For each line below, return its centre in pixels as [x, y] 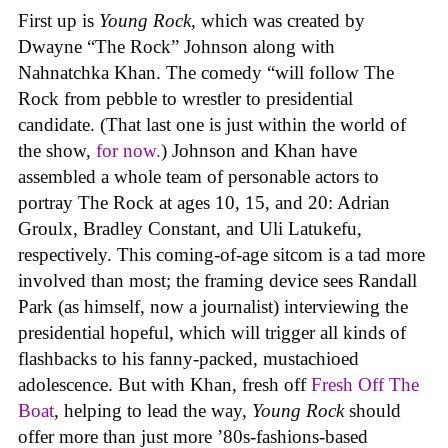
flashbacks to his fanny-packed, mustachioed [188, 359]
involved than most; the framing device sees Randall [217, 281]
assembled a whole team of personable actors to [198, 177]
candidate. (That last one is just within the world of [212, 125]
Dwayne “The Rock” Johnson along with [176, 47]
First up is [58, 21]
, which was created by [278, 21]
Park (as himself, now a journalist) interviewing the [213, 307]
